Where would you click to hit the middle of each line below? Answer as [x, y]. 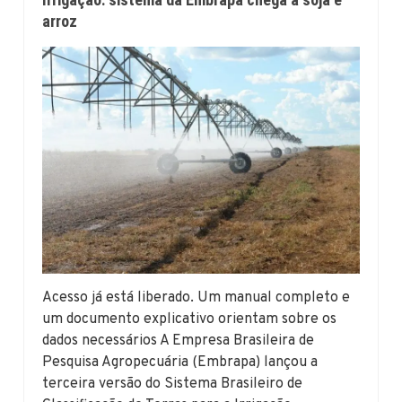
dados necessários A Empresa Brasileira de [179, 341]
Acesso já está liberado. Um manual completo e [197, 297]
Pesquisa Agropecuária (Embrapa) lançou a [180, 362]
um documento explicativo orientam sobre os [190, 319]
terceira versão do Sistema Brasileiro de [173, 384]
